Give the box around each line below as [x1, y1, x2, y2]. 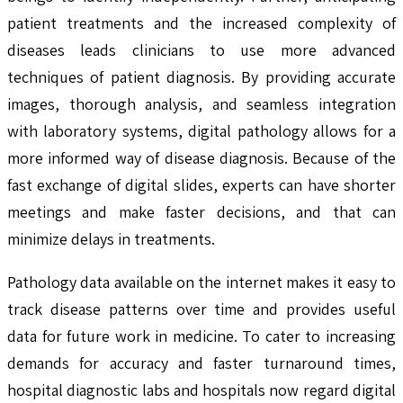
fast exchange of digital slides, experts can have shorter [7, 174, 396, 195]
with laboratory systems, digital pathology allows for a [7, 120, 396, 141]
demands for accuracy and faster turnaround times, [7, 352, 396, 373]
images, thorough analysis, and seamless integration [7, 93, 396, 114]
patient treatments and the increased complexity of [7, 12, 396, 33]
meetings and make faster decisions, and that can [7, 201, 396, 222]
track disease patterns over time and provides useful [7, 298, 396, 319]
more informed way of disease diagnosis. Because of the [7, 147, 396, 168]
